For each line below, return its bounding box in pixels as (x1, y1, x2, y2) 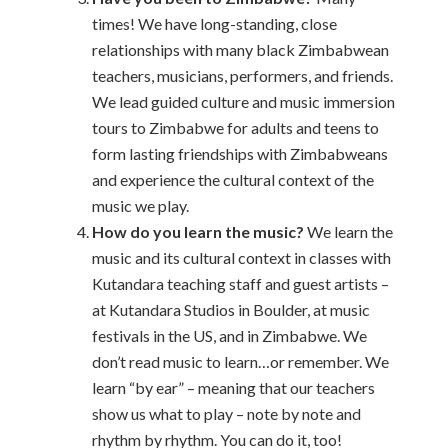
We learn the (304, 222, 394, 241)
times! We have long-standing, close (92, 14, 338, 33)
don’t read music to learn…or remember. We (92, 352, 390, 371)
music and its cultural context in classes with (92, 248, 392, 267)
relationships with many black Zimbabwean (92, 40, 390, 59)
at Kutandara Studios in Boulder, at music (92, 300, 371, 319)
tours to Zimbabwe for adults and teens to (92, 118, 380, 137)
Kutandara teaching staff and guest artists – (92, 274, 390, 293)
